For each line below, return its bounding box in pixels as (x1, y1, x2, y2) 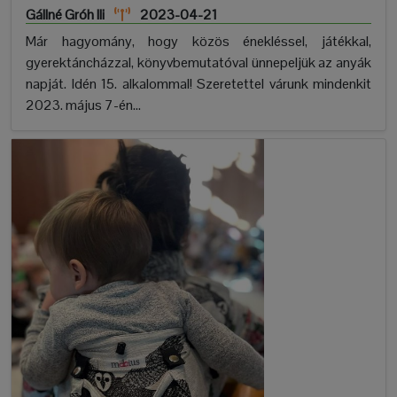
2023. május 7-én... (26, 96, 141, 115)
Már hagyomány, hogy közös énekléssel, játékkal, (26, 32, 371, 51)
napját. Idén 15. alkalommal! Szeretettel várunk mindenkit (26, 74, 371, 94)
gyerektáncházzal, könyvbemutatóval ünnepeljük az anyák (26, 53, 371, 73)
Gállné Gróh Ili (26, 5, 105, 25)
